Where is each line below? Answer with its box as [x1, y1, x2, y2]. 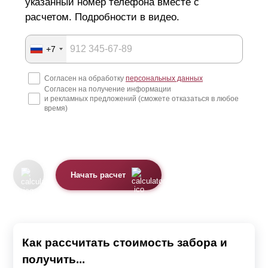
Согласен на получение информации [44, 85, 171, 94]
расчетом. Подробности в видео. [25, 11, 179, 23]
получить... [22, 253, 85, 266]
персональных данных [126, 74, 203, 83]
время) [44, 104, 68, 113]
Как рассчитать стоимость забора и [22, 236, 227, 249]
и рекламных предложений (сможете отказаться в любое [44, 95, 239, 103]
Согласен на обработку [44, 74, 126, 83]
